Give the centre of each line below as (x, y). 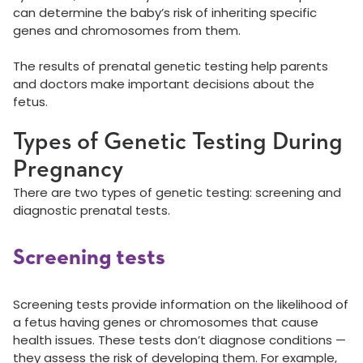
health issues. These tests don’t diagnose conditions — (179, 340)
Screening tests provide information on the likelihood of (181, 305)
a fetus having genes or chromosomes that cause (166, 322)
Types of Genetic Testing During (178, 143)
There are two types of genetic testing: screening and (177, 193)
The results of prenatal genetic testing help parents (171, 66)
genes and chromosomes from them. (130, 31)
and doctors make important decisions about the (164, 84)
